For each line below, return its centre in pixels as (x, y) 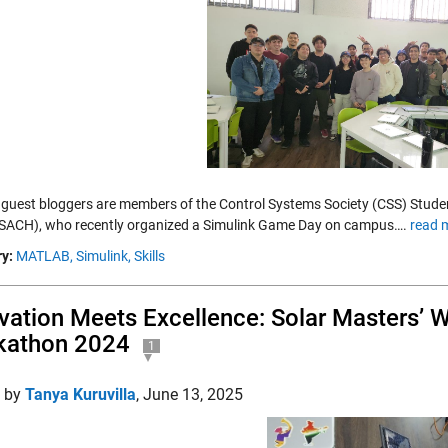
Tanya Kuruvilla (80, 394)
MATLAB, (44, 256)
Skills (149, 256)
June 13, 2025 (193, 394)
